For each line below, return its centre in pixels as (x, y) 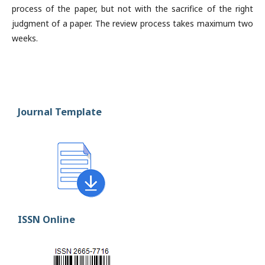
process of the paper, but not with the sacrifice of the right (132, 9)
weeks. (25, 38)
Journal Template (60, 112)
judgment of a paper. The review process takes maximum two (132, 24)
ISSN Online (46, 219)
